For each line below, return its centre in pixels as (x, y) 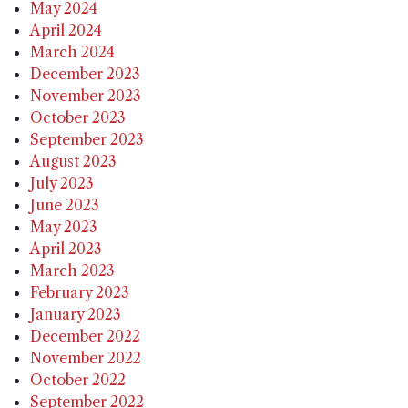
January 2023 (76, 315)
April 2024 (66, 31)
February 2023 (80, 293)
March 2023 (73, 271)
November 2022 (86, 358)
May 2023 (64, 227)
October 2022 (78, 380)
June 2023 (65, 205)
